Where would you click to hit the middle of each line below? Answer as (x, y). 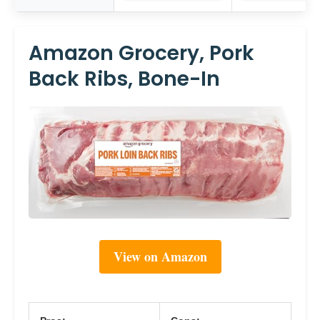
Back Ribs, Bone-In (124, 79)
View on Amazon (160, 257)
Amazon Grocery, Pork (141, 53)
